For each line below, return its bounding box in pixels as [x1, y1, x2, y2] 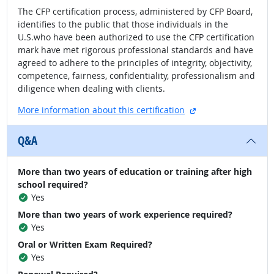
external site [195, 103, 246, 116]
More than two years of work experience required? [18, 209, 232, 221]
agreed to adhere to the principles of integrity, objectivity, [18, 57, 252, 69]
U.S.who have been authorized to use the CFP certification [18, 31, 254, 43]
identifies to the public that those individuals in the [18, 18, 228, 31]
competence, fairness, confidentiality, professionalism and [18, 70, 255, 82]
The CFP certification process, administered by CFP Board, [18, 6, 253, 18]
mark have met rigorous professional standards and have [18, 44, 253, 56]
